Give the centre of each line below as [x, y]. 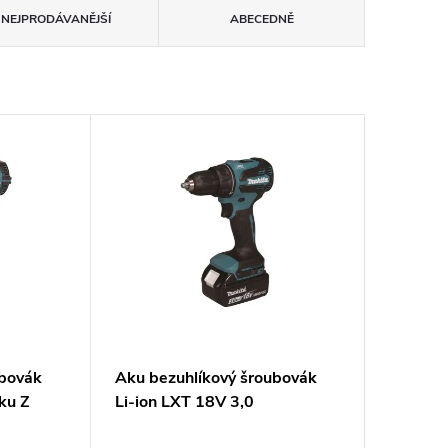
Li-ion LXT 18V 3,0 [184, 402]
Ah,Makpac [156, 426]
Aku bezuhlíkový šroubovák [215, 378]
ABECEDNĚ [261, 19]
